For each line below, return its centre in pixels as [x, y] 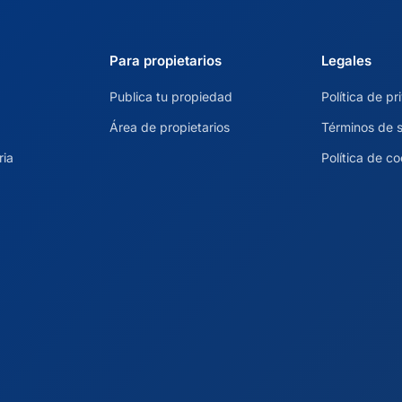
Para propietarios [165, 61]
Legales [347, 61]
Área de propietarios [169, 127]
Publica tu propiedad [170, 97]
